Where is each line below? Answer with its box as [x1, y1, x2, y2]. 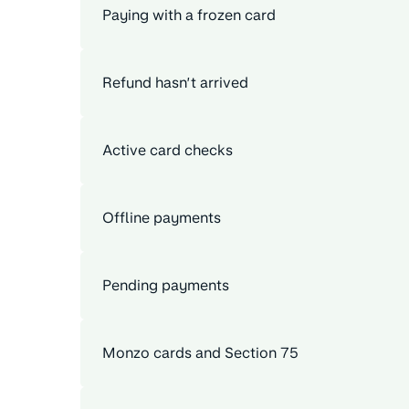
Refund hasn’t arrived [102, 74, 248, 92]
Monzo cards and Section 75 [102, 344, 299, 362]
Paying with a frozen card [102, 6, 276, 25]
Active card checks [102, 142, 233, 160]
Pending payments [102, 277, 229, 295]
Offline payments [102, 209, 221, 227]
